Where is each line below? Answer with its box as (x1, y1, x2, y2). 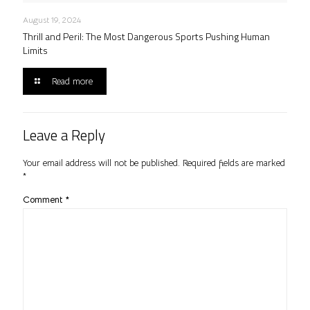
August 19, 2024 (23, 14, 81, 25)
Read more (52, 75, 93, 87)
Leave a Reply (23, 123, 105, 146)
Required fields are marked (183, 156, 285, 169)
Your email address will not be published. (23, 156, 180, 169)
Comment (23, 193, 66, 206)
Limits (23, 42, 48, 57)
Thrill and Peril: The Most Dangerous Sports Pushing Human (23, 28, 270, 44)
